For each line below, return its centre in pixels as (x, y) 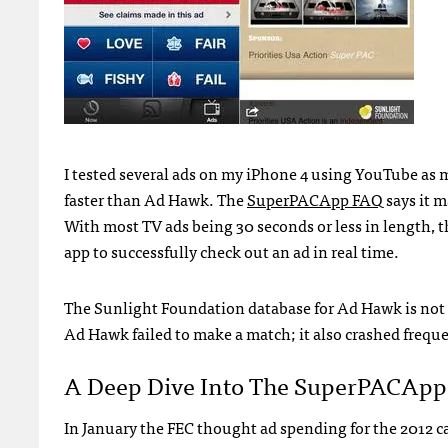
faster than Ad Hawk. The (155, 199)
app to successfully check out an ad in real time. (231, 251)
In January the (115, 427)
